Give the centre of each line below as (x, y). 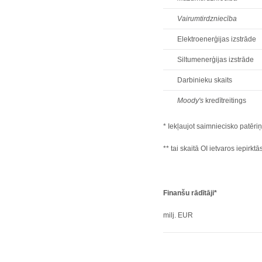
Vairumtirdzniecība (207, 19)
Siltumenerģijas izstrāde (216, 60)
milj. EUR (178, 215)
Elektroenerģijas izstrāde (217, 39)
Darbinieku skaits (205, 80)
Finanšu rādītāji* (190, 193)
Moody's (191, 101)
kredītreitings (225, 101)
